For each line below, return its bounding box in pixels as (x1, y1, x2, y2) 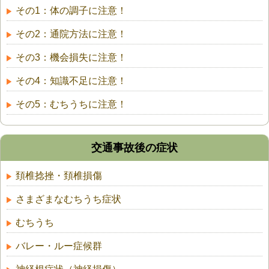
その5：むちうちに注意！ (16, 99, 127, 110)
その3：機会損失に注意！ (16, 52, 127, 63)
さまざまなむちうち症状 (16, 194, 121, 205)
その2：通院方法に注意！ (16, 29, 127, 40)
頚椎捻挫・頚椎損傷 (16, 171, 102, 181)
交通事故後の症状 (91, 142, 178, 154)
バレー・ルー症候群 (16, 241, 102, 252)
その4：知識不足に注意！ (16, 76, 127, 86)
